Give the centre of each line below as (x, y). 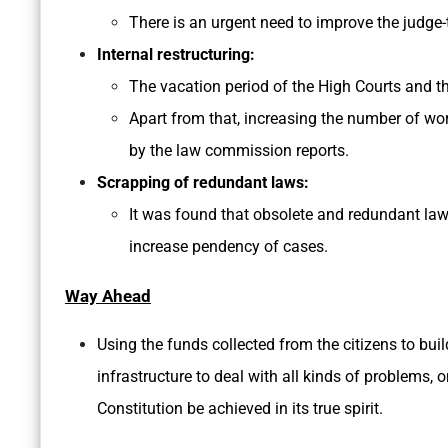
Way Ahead (108, 296)
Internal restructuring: (176, 55)
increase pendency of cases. (228, 247)
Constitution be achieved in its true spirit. (242, 409)
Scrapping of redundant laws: (203, 183)
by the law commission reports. (239, 151)
